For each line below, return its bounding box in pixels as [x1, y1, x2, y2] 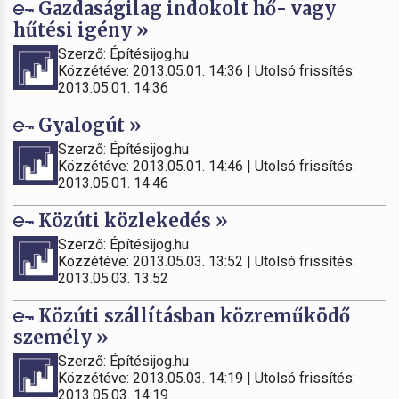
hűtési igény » [13, 18, 149, 41]
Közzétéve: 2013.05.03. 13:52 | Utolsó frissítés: [58, 252, 355, 270]
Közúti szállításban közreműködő [34, 304, 350, 327]
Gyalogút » [34, 113, 142, 136]
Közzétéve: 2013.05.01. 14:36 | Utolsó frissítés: [58, 61, 355, 79]
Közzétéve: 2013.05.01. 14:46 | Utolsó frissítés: [58, 157, 355, 175]
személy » [13, 325, 109, 348]
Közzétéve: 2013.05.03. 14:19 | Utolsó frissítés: [58, 369, 355, 387]
